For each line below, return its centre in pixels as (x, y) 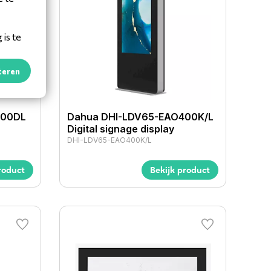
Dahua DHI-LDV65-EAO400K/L (141, 116)
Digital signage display (121, 129)
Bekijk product (180, 170)
